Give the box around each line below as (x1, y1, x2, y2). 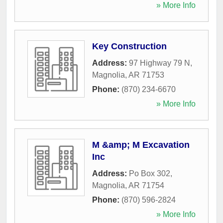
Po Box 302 (129, 169, 170, 178)
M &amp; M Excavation (92, 139, 190, 150)
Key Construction (92, 41, 167, 51)
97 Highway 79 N (129, 58, 190, 67)
